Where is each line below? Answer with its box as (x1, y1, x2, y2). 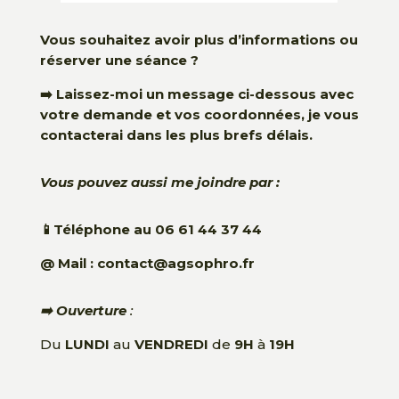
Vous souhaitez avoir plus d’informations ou (39, 30, 358, 48)
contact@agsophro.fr (96, 254, 255, 272)
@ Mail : (39, 254, 97, 272)
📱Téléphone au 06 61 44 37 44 (39, 220, 262, 238)
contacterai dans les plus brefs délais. (39, 126, 313, 143)
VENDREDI (134, 335, 212, 353)
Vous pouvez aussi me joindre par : (39, 173, 280, 191)
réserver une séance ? (39, 51, 199, 69)
